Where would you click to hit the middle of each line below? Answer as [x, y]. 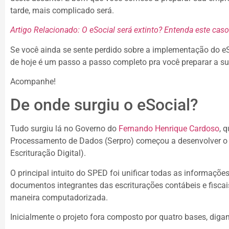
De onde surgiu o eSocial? [104, 105]
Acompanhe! [33, 81]
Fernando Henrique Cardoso [169, 129]
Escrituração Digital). [48, 153]
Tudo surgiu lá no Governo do [64, 129]
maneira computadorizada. [59, 197]
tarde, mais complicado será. [62, 10]
